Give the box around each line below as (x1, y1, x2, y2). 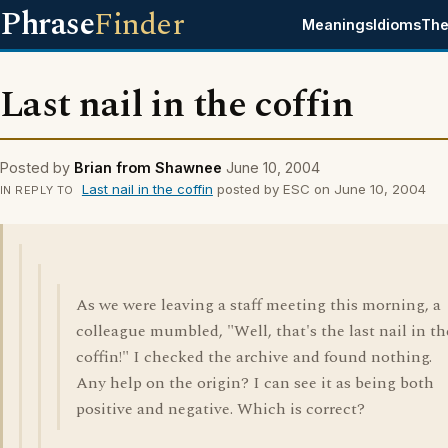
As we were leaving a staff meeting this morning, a (76, 293, 441, 317)
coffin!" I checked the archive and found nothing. (76, 345, 432, 369)
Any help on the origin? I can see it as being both (76, 371, 434, 395)
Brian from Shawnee (74, 159, 222, 176)
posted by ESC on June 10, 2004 (212, 181, 426, 197)
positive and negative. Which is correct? (76, 397, 365, 421)
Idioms (373, 16, 422, 33)
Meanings (302, 16, 374, 33)
